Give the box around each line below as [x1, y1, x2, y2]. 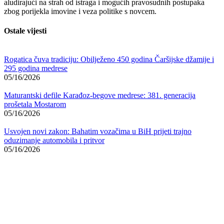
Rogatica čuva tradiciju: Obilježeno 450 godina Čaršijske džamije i [4, 55, 214, 64]
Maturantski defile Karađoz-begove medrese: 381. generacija [4, 91, 195, 100]
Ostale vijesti [4, 26, 46, 35]
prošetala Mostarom [4, 100, 66, 109]
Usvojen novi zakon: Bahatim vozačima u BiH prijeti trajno [4, 127, 191, 136]
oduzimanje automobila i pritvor [4, 136, 104, 145]
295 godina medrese [4, 64, 67, 73]
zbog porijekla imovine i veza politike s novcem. [4, 6, 156, 15]
